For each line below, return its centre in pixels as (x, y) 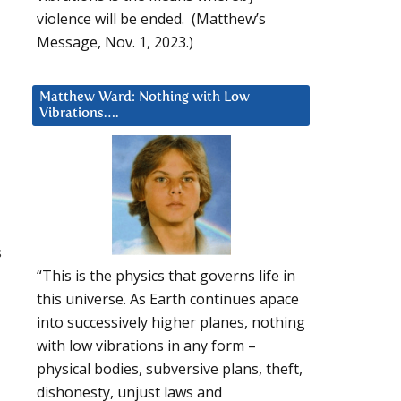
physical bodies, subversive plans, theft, (170, 369)
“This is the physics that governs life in (166, 276)
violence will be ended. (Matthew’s (151, 18)
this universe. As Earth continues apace (168, 299)
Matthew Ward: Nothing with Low (145, 97)
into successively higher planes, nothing (171, 323)
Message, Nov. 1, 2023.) (115, 42)
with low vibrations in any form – (146, 346)
